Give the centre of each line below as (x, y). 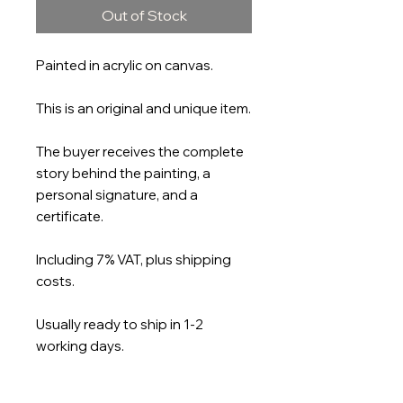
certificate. (70, 217)
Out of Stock (144, 16)
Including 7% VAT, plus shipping (134, 260)
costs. (55, 282)
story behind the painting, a (123, 174)
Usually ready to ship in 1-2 (120, 325)
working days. (80, 346)
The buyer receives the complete (140, 152)
